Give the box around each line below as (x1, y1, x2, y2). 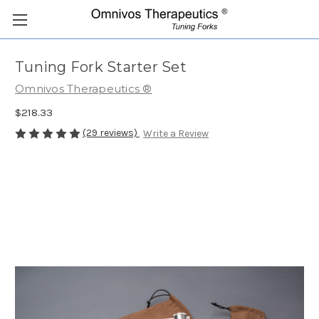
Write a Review (142, 127, 209, 140)
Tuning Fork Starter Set (15, 58, 187, 76)
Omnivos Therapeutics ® (15, 82, 152, 95)
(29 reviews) (83, 126, 140, 139)
